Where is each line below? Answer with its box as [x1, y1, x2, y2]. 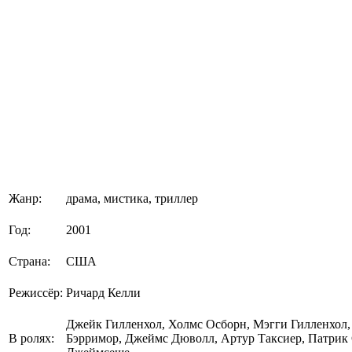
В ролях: [9, 331, 54, 345]
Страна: [9, 254, 50, 268]
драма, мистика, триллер [66, 191, 198, 205]
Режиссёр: [9, 285, 63, 299]
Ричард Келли [66, 285, 141, 299]
